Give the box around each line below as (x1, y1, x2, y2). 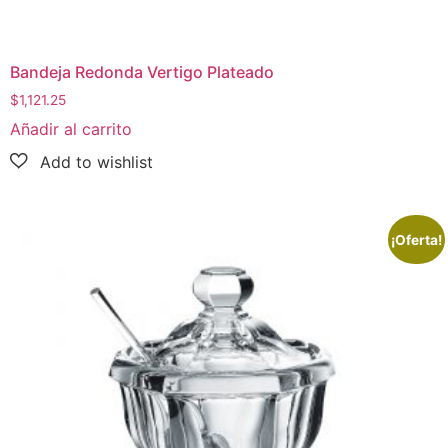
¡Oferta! (391, 231, 443, 248)
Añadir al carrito (10, 118, 132, 139)
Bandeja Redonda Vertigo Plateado (10, 62, 274, 83)
